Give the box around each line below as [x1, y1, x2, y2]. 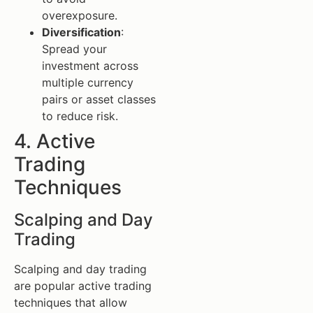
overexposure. [42, 8, 117, 22]
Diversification [42, 24, 121, 39]
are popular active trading [14, 278, 152, 293]
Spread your [42, 41, 107, 56]
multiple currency [42, 75, 133, 89]
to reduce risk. [42, 108, 118, 123]
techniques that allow [14, 295, 127, 310]
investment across [42, 58, 138, 73]
